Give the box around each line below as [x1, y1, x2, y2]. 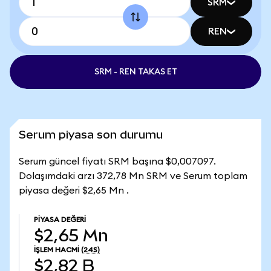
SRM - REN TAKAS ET [94, 68, 177, 76]
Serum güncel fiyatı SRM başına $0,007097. [19, 157, 216, 166]
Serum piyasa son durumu [19, 128, 163, 141]
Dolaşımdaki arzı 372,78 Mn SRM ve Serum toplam [19, 171, 247, 181]
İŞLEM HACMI [34, 246, 79, 253]
